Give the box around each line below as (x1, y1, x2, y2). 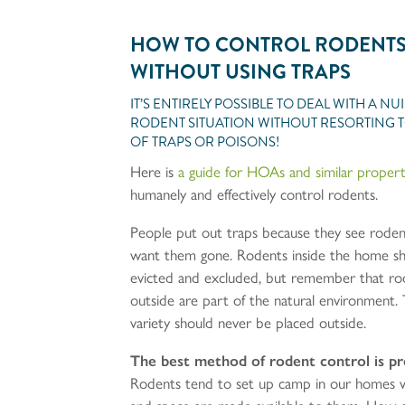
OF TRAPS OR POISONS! (130, 131, 280, 152)
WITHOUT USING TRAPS (130, 57, 352, 86)
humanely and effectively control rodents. (130, 184, 379, 203)
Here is (130, 162, 179, 181)
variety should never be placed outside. (130, 313, 367, 332)
